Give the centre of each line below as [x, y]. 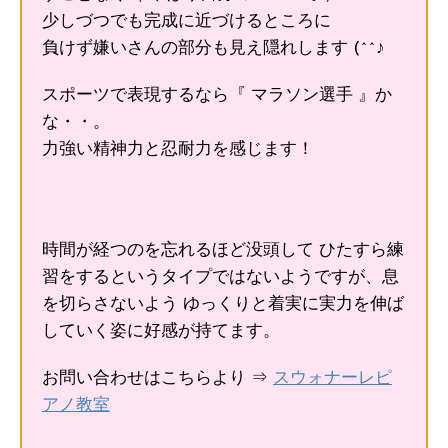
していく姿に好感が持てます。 [161, 331]
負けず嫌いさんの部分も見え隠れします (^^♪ [213, 48]
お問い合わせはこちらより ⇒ [157, 378]
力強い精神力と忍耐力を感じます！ [178, 149]
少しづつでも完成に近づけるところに [186, 21]
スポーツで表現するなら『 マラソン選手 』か [217, 95]
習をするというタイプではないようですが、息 [220, 277]
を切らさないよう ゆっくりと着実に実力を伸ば [223, 304]
